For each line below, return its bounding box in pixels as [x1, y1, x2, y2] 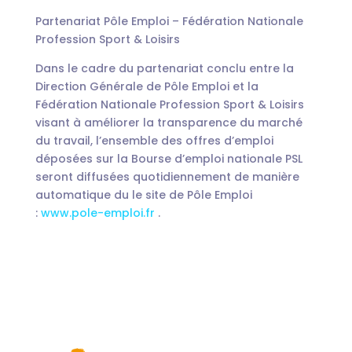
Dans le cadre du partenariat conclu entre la [35, 60, 294, 76]
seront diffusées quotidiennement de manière [35, 169, 299, 185]
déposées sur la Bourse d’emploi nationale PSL [35, 151, 302, 167]
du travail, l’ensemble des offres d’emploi [35, 133, 273, 148]
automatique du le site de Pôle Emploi [35, 187, 252, 203]
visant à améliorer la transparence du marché [35, 115, 302, 130]
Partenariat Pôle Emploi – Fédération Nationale [35, 13, 303, 29]
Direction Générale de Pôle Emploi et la [35, 79, 258, 94]
